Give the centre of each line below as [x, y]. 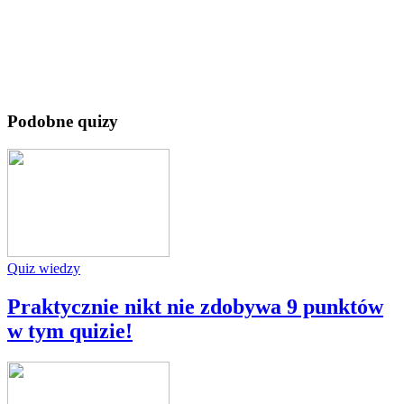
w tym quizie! [70, 331]
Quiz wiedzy [44, 269]
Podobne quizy [63, 122]
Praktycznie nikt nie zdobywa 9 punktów [195, 307]
